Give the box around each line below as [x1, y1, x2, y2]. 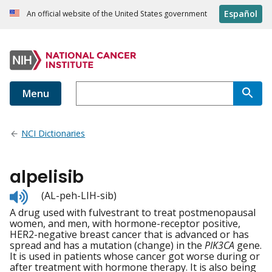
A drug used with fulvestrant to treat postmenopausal [10, 206, 256, 220]
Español [224, 8, 257, 20]
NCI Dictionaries [21, 127, 86, 140]
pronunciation [27, 209, 93, 223]
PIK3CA [205, 239, 234, 253]
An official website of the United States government [27, 8, 207, 19]
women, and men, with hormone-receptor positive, [10, 217, 240, 231]
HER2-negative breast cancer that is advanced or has [10, 228, 249, 242]
